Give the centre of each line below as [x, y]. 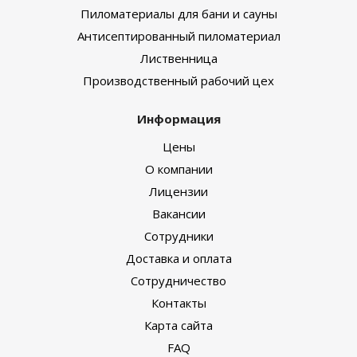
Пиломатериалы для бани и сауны [178, 14]
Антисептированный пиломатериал [178, 36]
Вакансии [178, 214]
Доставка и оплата [178, 259]
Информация [178, 119]
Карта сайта [178, 326]
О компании [178, 169]
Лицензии [178, 192]
